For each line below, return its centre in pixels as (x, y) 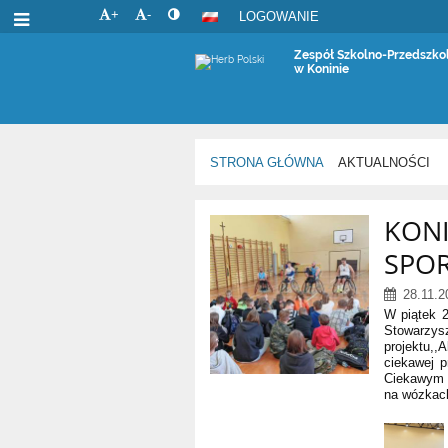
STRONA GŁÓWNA (267, 162)
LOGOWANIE (278, 16)
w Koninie (322, 69)
